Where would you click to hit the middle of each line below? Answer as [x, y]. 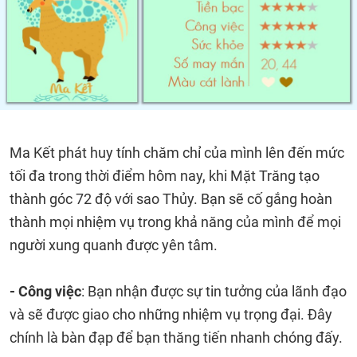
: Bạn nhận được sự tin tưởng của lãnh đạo [214, 291]
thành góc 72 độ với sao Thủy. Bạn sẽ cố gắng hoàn [171, 199]
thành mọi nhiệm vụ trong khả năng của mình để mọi [175, 222]
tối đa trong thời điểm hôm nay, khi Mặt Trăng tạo [165, 176]
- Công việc [45, 291]
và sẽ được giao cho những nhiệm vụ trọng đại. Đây [171, 314]
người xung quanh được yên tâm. [114, 245]
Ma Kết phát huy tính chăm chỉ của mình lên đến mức [177, 153]
